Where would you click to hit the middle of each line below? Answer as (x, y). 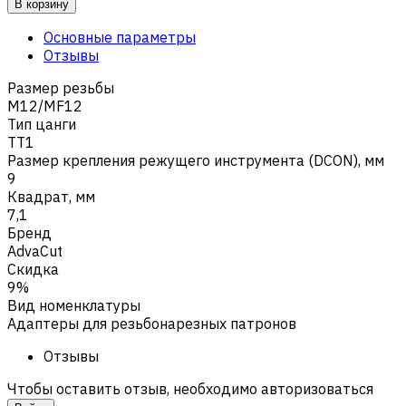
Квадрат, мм (51, 196)
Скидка (33, 269)
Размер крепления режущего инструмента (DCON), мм (196, 160)
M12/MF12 (45, 106)
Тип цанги (42, 124)
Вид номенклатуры (74, 305)
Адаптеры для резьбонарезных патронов (152, 323)
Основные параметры (120, 37)
